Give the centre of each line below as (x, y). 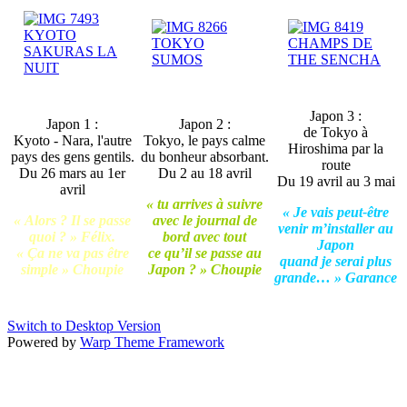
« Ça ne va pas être (72, 253)
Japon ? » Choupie (204, 270)
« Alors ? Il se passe (72, 221)
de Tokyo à (336, 133)
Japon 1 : (72, 124)
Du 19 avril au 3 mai (336, 182)
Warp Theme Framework (152, 342)
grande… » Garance (336, 278)
